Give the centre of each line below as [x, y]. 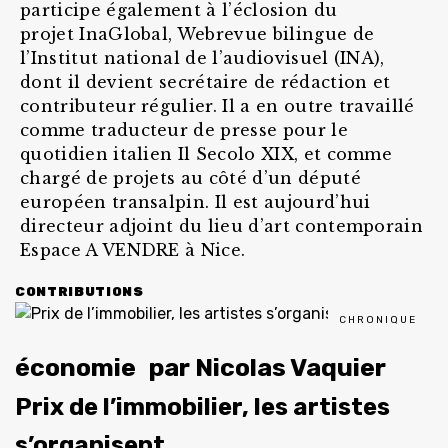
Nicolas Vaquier [290, 367]
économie [75, 367]
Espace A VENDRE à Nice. [133, 250]
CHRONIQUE [378, 320]
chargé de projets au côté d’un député [190, 178]
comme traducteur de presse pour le [184, 130]
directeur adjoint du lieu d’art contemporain [222, 226]
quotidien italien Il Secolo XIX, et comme [206, 154]
